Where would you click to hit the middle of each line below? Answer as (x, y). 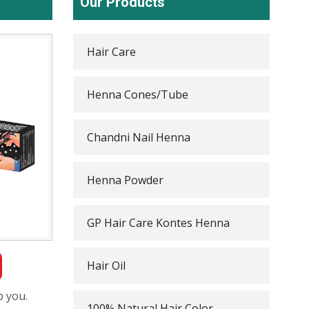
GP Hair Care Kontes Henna (158, 223)
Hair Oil (106, 266)
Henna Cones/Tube (138, 94)
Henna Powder (125, 180)
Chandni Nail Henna (139, 137)
